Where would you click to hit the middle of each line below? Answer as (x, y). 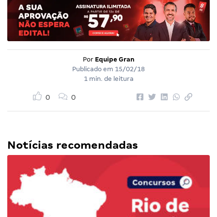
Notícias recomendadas (73, 145)
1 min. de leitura (108, 78)
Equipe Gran (115, 59)
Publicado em (93, 69)
